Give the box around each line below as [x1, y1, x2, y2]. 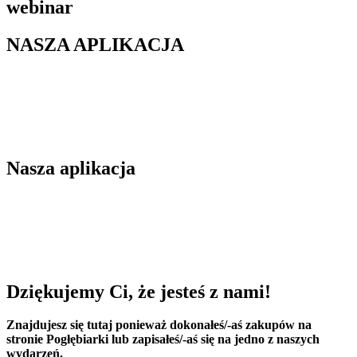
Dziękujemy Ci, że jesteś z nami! [6, 280, 271, 302]
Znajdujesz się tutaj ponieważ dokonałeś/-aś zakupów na [6, 318, 312, 332]
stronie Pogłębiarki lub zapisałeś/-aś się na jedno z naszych [6, 332, 320, 347]
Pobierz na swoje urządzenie [6, 71, 150, 85]
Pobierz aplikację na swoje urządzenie [6, 194, 198, 209]
